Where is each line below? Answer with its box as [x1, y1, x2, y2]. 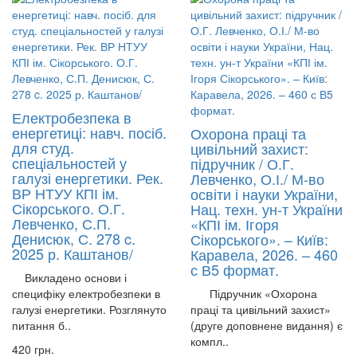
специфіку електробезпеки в [12, 285, 160, 302]
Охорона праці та [190, 123, 306, 144]
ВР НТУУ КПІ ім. [12, 182, 119, 204]
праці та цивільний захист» [190, 301, 331, 318]
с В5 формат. [190, 259, 279, 280]
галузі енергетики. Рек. [12, 167, 163, 189]
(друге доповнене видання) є [190, 317, 343, 334]
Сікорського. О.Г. [12, 198, 125, 219]
